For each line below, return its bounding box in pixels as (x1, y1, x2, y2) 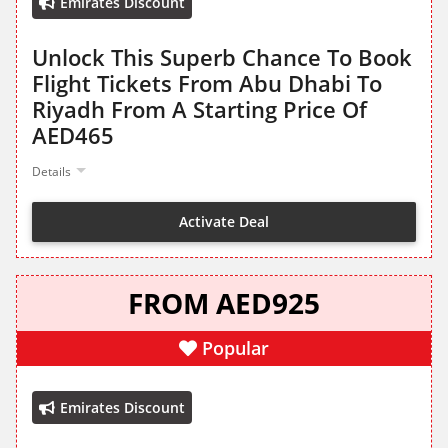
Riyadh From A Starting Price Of (32, 94, 367, 125)
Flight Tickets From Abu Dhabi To (32, 68, 382, 99)
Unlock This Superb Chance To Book (32, 42, 412, 73)
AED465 (32, 120, 114, 151)
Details (32, 163, 71, 181)
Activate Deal (179, 211, 269, 231)
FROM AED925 (128, 284, 320, 323)
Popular (202, 336, 269, 361)
